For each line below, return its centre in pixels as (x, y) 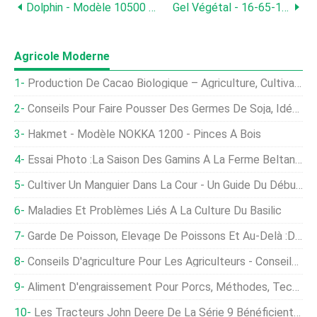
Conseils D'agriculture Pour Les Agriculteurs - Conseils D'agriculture (160, 261)
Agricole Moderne (62, 56)
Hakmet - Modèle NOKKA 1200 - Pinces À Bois (144, 134)
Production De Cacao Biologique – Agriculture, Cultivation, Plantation (161, 83)
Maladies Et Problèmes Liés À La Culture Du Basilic (155, 211)
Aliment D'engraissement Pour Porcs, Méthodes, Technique (160, 287)
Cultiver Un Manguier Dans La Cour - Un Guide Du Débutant (162, 185)
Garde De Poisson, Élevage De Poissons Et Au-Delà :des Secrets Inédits (161, 236)
